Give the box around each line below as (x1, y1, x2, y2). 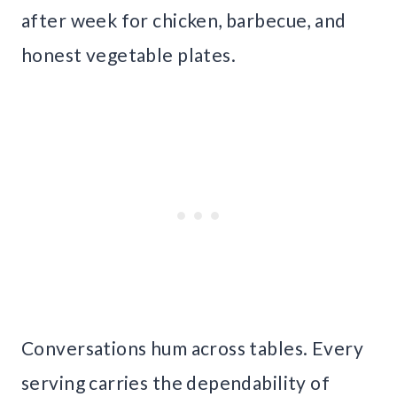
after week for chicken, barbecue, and (21, 9, 346, 32)
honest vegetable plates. (21, 43, 237, 66)
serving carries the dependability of (21, 371, 331, 394)
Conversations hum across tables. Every (21, 337, 363, 360)
